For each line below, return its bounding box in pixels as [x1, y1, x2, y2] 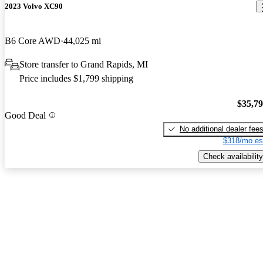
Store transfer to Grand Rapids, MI [19, 59, 148, 70]
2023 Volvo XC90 [5, 2, 63, 11]
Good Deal [5, 110, 46, 120]
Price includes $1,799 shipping [19, 73, 133, 84]
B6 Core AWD [5, 36, 60, 46]
